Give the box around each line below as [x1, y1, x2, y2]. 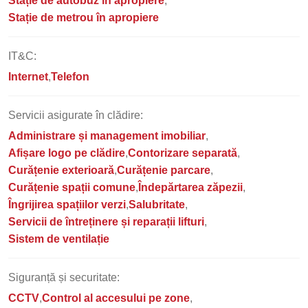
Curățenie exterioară [8, 164, 114, 176]
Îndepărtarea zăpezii [138, 181, 243, 193]
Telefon [51, 71, 89, 82]
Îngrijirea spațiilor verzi [8, 199, 126, 210]
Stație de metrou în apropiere [8, 12, 159, 23]
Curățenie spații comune [8, 181, 135, 193]
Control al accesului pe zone [42, 292, 190, 304]
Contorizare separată [128, 147, 237, 159]
